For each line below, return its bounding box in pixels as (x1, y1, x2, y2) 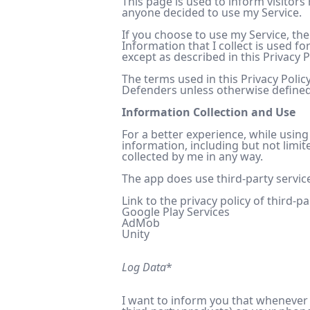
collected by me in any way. (122, 149, 263, 164)
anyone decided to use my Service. (122, 5, 302, 20)
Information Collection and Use (122, 104, 295, 120)
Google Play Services (122, 204, 230, 219)
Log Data (122, 259, 166, 275)
